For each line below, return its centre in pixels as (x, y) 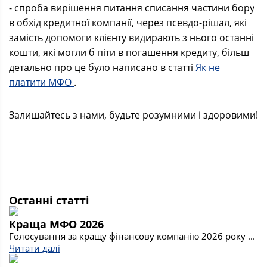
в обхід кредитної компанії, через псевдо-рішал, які (128, 23)
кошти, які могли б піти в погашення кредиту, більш (129, 52)
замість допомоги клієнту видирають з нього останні (131, 38)
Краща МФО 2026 (56, 224)
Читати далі (35, 248)
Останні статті (49, 200)
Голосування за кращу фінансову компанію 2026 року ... (132, 236)
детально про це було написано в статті (102, 67)
